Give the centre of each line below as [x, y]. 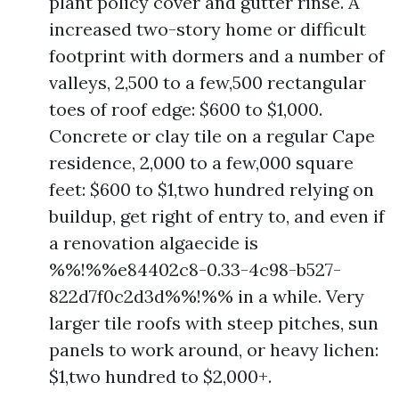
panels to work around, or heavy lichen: [214, 350]
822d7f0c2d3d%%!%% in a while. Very [207, 296]
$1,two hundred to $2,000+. [160, 376]
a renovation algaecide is [154, 243]
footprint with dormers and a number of [217, 56]
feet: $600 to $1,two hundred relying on [212, 189]
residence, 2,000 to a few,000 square [201, 163]
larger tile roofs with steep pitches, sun [214, 323]
